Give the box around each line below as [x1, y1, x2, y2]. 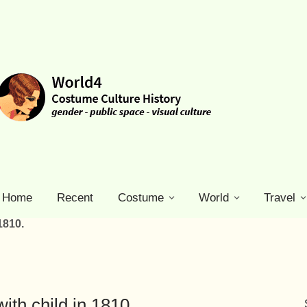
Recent [56, 191, 93, 204]
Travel [263, 191, 295, 204]
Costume [117, 191, 164, 204]
